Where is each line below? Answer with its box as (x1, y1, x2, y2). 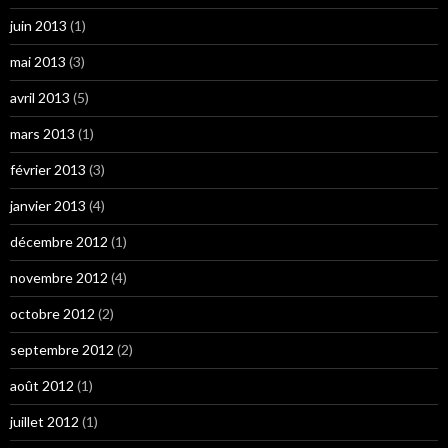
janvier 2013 (10, 197, 86, 215)
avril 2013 (10, 89, 70, 107)
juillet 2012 (10, 413, 79, 431)
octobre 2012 (10, 305, 95, 323)
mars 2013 (10, 125, 75, 143)
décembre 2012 (10, 233, 108, 251)
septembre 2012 (10, 341, 114, 359)
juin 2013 (10, 17, 67, 35)
